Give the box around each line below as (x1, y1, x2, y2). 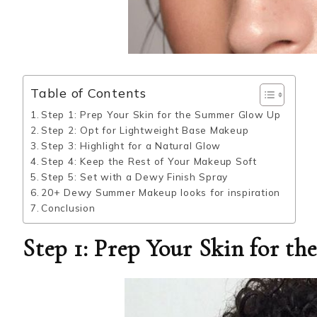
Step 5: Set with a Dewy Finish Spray (41, 171, 229, 183)
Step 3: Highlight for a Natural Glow (41, 139, 221, 151)
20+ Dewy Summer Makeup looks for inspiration (41, 186, 281, 198)
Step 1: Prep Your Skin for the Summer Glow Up (41, 108, 281, 120)
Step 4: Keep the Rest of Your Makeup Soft (41, 155, 257, 167)
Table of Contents (30, 85, 146, 102)
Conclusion (41, 202, 96, 214)
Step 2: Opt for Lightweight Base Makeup (41, 124, 249, 136)
